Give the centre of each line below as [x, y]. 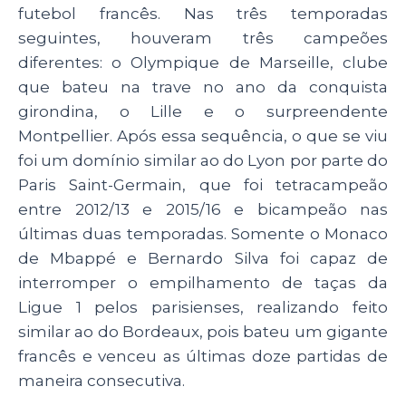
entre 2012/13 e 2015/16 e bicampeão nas [203, 209]
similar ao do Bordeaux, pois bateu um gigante [203, 331]
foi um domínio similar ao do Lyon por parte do [203, 160]
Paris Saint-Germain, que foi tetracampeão [203, 184]
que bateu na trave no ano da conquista [203, 87]
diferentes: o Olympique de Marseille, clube [203, 62]
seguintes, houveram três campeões [203, 38]
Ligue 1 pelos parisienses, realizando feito [203, 307]
